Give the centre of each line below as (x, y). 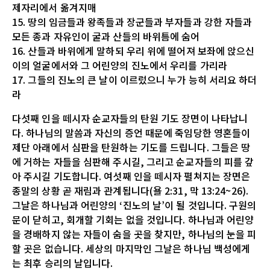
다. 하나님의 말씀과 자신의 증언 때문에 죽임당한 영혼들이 (131, 132)
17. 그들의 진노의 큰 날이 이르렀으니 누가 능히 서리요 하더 (135, 79)
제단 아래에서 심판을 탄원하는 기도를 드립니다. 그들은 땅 (131, 147)
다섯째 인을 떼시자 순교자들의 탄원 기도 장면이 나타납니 (130, 118)
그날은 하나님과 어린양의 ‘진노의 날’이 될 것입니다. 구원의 (134, 205)
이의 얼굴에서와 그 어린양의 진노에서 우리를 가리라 (120, 65)
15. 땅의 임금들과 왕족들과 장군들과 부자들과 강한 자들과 (132, 21)
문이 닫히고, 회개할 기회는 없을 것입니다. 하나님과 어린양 (133, 219)
